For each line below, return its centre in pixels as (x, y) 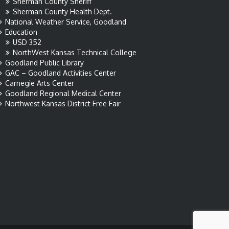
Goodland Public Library (44, 63)
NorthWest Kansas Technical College (75, 52)
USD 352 (27, 42)
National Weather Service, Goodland (66, 22)
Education (21, 32)
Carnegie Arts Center (40, 83)
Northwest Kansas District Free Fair (63, 104)
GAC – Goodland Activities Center (61, 73)
